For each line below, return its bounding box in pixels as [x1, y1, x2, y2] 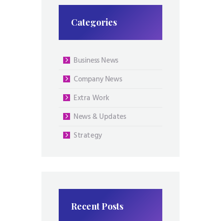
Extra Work [74, 92, 110, 104]
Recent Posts [71, 200, 124, 212]
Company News [74, 73, 122, 85]
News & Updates [74, 110, 126, 123]
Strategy [74, 129, 102, 142]
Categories [71, 16, 117, 29]
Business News [74, 54, 118, 67]
